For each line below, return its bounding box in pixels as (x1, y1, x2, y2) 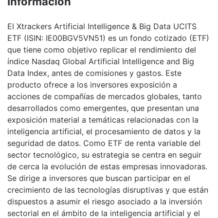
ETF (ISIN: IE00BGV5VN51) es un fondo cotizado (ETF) (7, 33, 209, 43)
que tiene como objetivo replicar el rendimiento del (7, 44, 196, 54)
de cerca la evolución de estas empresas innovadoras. (7, 161, 207, 171)
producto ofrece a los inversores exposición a (7, 79, 177, 90)
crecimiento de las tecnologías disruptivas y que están (7, 184, 208, 195)
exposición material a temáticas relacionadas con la (7, 114, 199, 125)
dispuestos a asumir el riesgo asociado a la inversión (7, 196, 202, 206)
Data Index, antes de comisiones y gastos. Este (7, 68, 182, 78)
